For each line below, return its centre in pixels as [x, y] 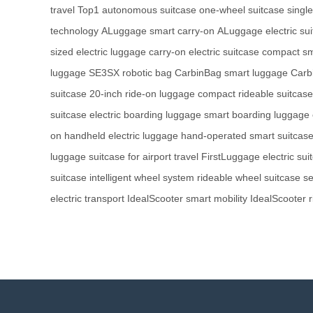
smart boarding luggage [257, 115]
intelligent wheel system [142, 178]
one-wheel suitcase [242, 10]
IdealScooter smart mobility [187, 199]
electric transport [87, 199]
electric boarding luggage [145, 115]
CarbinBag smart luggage [231, 73]
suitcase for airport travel [144, 157]
